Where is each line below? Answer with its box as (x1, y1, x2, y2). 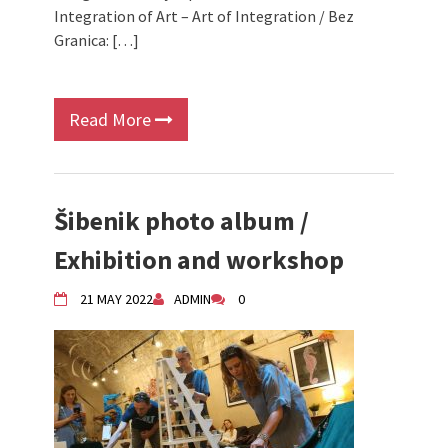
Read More (69, 108, 155, 131)
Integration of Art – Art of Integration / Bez (54, 6, 354, 26)
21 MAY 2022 (80, 290, 153, 308)
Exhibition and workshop (54, 243, 344, 276)
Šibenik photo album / (54, 204, 309, 237)
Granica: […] (54, 30, 139, 50)
